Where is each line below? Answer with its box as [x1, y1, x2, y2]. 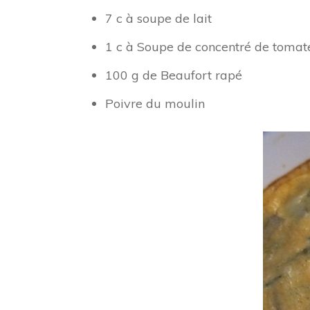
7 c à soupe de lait [105, 10, 212, 26]
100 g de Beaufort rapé [105, 67, 242, 83]
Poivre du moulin [105, 95, 205, 111]
